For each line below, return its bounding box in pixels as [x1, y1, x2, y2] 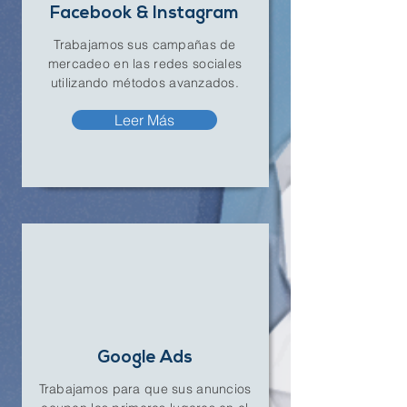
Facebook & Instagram [50, 5, 239, 23]
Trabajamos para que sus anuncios [38, 381, 252, 397]
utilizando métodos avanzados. [50, 74, 240, 91]
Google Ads [96, 350, 193, 367]
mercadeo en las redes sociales [47, 55, 243, 72]
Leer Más [114, 111, 174, 129]
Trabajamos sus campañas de [54, 36, 236, 53]
